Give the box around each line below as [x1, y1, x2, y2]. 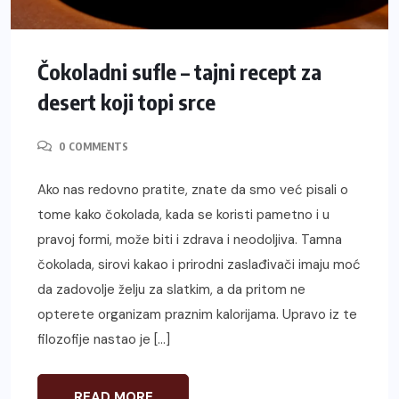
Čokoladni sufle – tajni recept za [37, 58, 322, 85]
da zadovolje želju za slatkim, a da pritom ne [37, 281, 305, 299]
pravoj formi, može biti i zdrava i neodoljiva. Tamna [37, 231, 342, 249]
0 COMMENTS [56, 140, 128, 154]
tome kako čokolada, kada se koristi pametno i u [37, 206, 330, 224]
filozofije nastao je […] [37, 330, 170, 349]
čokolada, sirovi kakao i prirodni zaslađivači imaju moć [37, 256, 361, 274]
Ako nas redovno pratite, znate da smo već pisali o [37, 181, 348, 199]
